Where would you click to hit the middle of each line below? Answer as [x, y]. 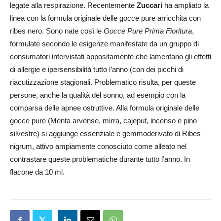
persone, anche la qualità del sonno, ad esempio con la [98, 95]
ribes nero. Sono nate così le [57, 31]
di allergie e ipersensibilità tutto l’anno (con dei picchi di [97, 70]
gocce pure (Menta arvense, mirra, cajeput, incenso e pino [103, 121]
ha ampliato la [185, 5]
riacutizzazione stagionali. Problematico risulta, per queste [103, 82]
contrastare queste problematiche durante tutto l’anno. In [100, 159]
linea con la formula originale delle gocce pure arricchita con [105, 18]
